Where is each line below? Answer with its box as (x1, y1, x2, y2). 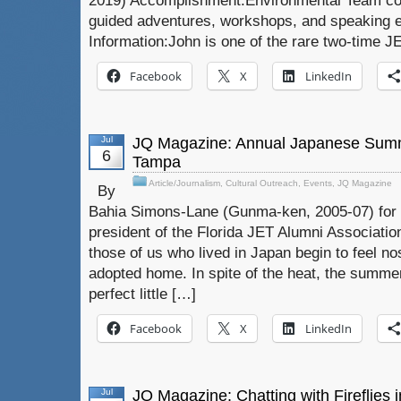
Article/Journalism (149, 178, 220, 188)
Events (303, 178, 332, 188)
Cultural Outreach (226, 178, 298, 188)
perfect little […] (89, 285, 196, 303)
